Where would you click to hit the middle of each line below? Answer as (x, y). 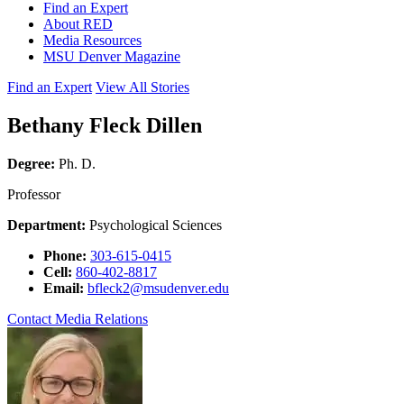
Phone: (65, 255)
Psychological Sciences (154, 225)
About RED (78, 24)
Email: (64, 288)
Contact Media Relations (78, 318)
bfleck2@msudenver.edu (158, 288)
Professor (34, 194)
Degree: (31, 163)
